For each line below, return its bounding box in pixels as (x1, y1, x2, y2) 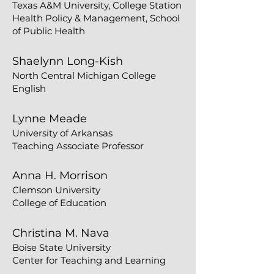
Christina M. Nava (12, 226, 109, 240)
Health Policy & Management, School (12, 12, 180, 24)
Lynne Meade (12, 112, 87, 125)
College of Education (12, 197, 106, 209)
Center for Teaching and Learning (12, 254, 166, 266)
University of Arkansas (12, 127, 113, 139)
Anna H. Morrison (12, 169, 108, 182)
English (12, 83, 46, 94)
